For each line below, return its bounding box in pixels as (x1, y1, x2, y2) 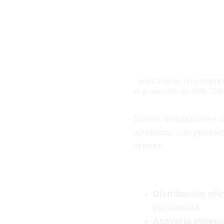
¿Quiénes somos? (132, 59, 211, 69)
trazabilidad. (152, 202, 201, 212)
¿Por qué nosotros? (132, 173, 218, 183)
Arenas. (132, 141, 164, 151)
